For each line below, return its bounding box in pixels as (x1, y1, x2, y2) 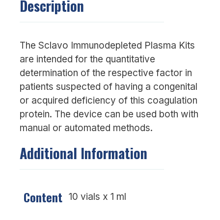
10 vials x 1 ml (69, 191, 126, 202)
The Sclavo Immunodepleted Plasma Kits (20, 40, 195, 51)
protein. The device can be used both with (20, 109, 198, 120)
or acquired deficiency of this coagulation (20, 95, 197, 106)
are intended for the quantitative (20, 54, 155, 65)
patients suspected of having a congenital (20, 81, 197, 92)
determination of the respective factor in (20, 67, 192, 79)
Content (24, 188, 62, 206)
